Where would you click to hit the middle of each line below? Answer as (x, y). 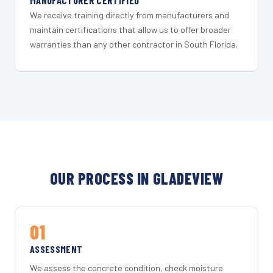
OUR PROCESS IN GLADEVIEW (136, 179)
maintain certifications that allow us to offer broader (130, 30)
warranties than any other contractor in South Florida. (134, 44)
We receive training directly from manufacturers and (129, 15)
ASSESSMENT (56, 249)
